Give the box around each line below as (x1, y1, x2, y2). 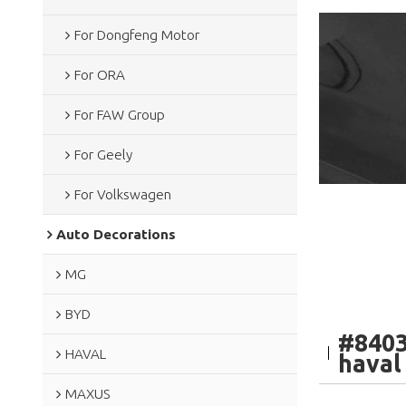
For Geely (73, 146, 132, 162)
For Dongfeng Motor (73, 26, 199, 43)
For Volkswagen (73, 186, 171, 202)
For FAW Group (73, 106, 165, 122)
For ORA (73, 66, 125, 82)
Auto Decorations (55, 226, 176, 242)
